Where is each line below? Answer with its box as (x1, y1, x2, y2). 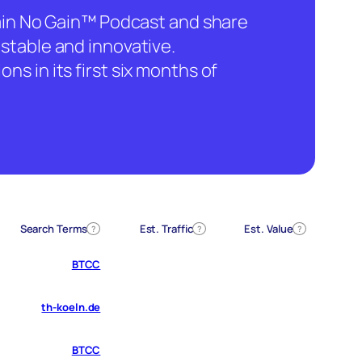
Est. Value (244, 221, 293, 237)
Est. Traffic (139, 221, 193, 237)
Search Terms (19, 221, 87, 237)
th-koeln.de (41, 300, 101, 315)
